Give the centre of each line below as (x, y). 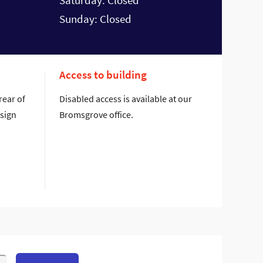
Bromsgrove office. (96, 115)
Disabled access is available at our (126, 99)
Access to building (103, 75)
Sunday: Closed (95, 19)
